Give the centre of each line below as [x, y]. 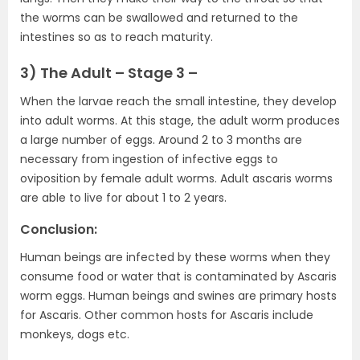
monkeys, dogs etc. [75, 335]
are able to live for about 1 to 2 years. [123, 198]
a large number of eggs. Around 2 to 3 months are [161, 140]
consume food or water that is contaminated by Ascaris [178, 277]
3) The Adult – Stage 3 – [109, 73]
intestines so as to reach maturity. [117, 37]
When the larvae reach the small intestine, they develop [178, 102]
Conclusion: [59, 230]
